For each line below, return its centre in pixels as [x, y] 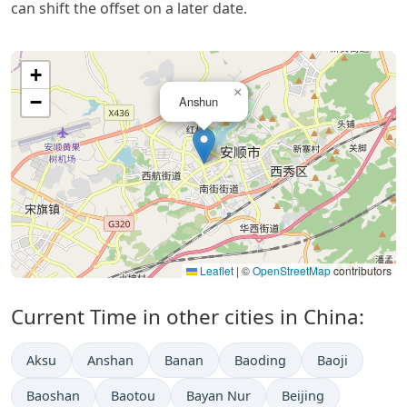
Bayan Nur [218, 396]
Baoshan [53, 396]
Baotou [133, 396]
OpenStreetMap [292, 271]
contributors [361, 271]
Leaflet [215, 271]
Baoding [260, 361]
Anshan [110, 361]
